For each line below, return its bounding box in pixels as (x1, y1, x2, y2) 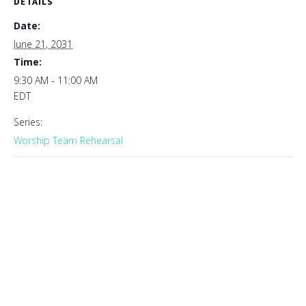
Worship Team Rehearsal (14, 134, 123, 147)
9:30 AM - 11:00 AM (14, 74, 98, 87)
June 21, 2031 (14, 38, 72, 51)
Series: (14, 115, 42, 128)
